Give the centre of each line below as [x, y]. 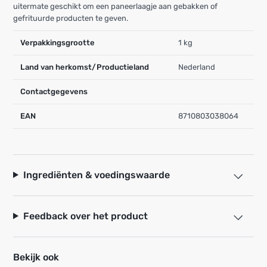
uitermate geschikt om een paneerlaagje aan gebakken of [115, 6]
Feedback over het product [85, 216]
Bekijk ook [36, 257]
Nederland [197, 67]
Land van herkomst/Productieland [85, 67]
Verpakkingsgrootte [58, 42]
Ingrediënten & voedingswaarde [96, 175]
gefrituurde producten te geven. [71, 18]
